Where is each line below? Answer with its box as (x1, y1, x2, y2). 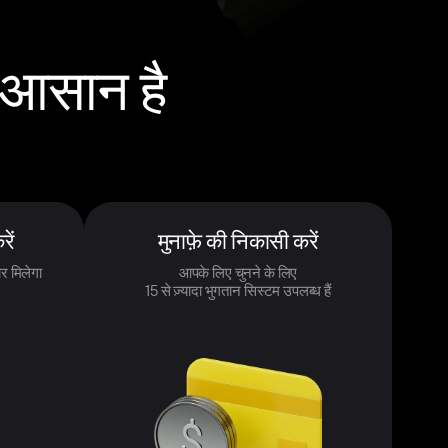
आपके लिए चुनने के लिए (178, 262, 298, 282)
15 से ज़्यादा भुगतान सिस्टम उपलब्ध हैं (145, 280, 332, 300)
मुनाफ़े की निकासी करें (157, 227, 319, 256)
